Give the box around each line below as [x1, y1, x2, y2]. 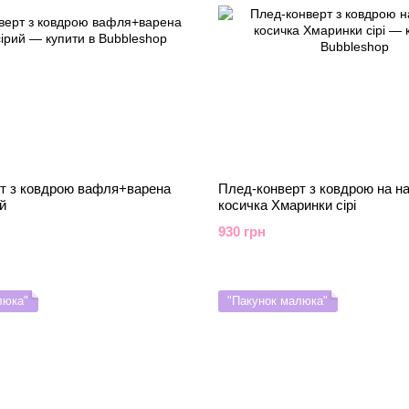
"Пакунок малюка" [227, 294, 328, 308]
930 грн [218, 224, 266, 239]
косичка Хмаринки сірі [218, 197, 356, 213]
